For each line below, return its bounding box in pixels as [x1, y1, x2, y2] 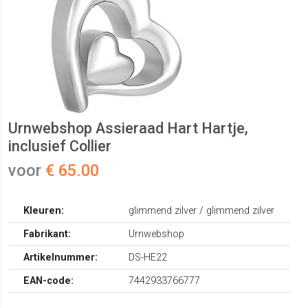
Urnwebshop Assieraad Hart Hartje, [8, 120, 248, 137]
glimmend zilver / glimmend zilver [129, 205, 275, 217]
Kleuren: [23, 205, 65, 217]
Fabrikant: [23, 228, 71, 241]
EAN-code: [23, 275, 74, 287]
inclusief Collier [8, 137, 111, 155]
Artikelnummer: [23, 252, 98, 264]
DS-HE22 [129, 252, 168, 264]
